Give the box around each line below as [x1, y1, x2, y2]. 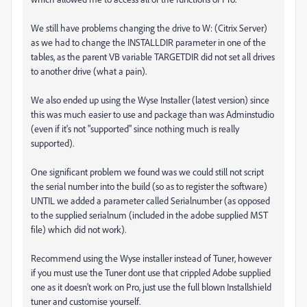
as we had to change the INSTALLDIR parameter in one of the [31, 36, 266, 48]
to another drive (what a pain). [31, 65, 147, 77]
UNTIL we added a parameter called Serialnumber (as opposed [31, 195, 270, 206]
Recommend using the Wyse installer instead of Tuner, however [31, 252, 271, 264]
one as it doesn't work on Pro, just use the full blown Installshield [31, 281, 271, 293]
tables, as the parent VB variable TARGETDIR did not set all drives [31, 51, 275, 62]
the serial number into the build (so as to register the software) [31, 180, 267, 192]
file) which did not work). [31, 223, 126, 235]
